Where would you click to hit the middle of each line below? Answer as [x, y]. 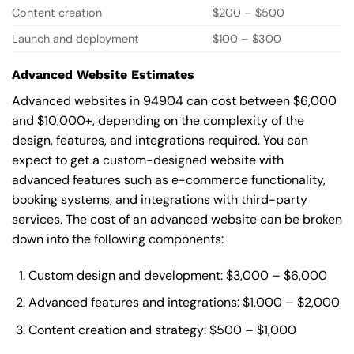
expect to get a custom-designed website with [148, 160]
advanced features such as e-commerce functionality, [169, 180]
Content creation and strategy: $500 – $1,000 [162, 330]
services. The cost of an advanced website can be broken [177, 220]
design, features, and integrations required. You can [160, 141]
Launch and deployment [75, 39]
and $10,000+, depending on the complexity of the [158, 121]
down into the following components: [118, 239]
